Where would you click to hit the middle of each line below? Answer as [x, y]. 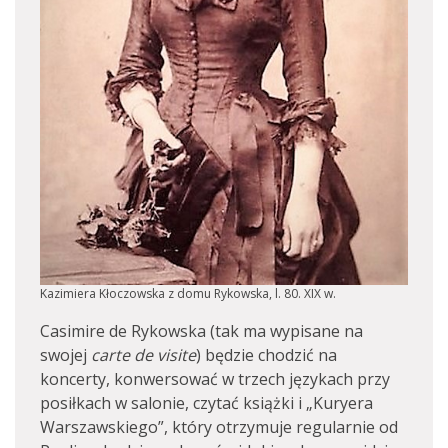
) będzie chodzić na [266, 354]
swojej [65, 354]
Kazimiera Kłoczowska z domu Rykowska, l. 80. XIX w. [188, 293]
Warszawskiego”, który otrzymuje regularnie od [219, 426]
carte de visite [143, 354]
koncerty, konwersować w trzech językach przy [215, 378]
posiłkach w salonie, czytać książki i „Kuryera [206, 402]
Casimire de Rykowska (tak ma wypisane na [201, 330]
